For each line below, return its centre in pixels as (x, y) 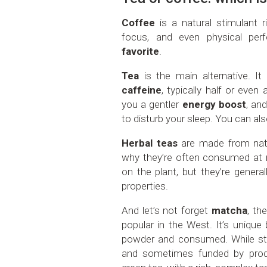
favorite (141, 52)
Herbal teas (150, 143)
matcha (229, 211)
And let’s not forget (167, 211)
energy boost (214, 105)
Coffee (139, 23)
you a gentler (152, 105)
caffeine (142, 90)
